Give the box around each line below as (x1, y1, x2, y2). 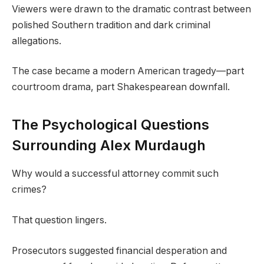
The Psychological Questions (12, 115, 209, 133)
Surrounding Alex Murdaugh (12, 136, 206, 154)
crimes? (12, 184, 47, 196)
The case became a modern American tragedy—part (12, 65, 244, 77)
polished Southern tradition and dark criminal (12, 19, 210, 31)
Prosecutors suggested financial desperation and (12, 245, 227, 256)
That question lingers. (12, 214, 107, 226)
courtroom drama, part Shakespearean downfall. (12, 81, 230, 93)
